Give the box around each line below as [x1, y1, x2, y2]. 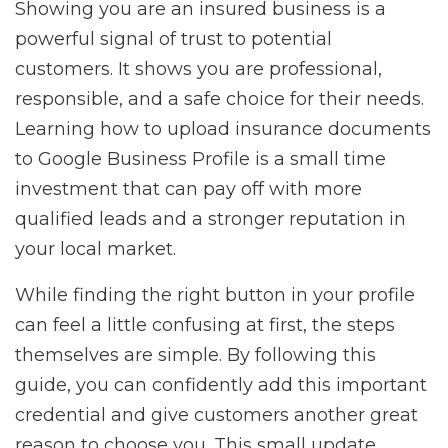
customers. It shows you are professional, [15, 58, 382, 81]
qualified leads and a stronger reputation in [15, 208, 406, 231]
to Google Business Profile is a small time [15, 148, 386, 171]
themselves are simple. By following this [15, 344, 376, 367]
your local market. [15, 238, 176, 261]
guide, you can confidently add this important [15, 374, 427, 397]
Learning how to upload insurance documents [15, 118, 431, 141]
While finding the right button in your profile [15, 284, 415, 307]
